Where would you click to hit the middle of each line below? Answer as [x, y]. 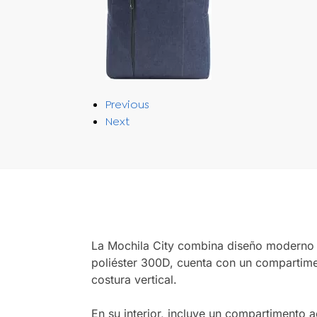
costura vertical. [134, 280]
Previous [127, 104]
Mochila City [140, 246]
